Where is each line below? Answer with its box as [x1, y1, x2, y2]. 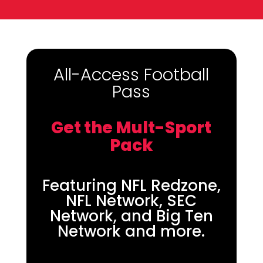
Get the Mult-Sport [51, 116, 212, 139]
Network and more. [58, 221, 205, 242]
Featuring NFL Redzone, [42, 175, 221, 196]
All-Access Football [53, 63, 210, 86]
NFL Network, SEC [66, 190, 197, 211]
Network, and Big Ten [49, 205, 213, 227]
